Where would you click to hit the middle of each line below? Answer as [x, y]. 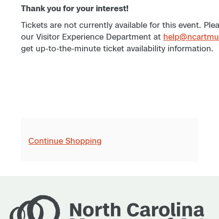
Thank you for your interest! [75, 8]
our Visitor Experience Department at [92, 36]
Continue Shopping [65, 141]
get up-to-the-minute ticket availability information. [118, 48]
